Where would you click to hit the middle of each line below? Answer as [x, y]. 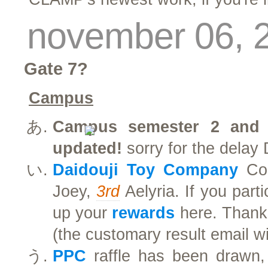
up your [83, 213]
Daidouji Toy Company [145, 170]
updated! [87, 148]
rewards [144, 213]
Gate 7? [56, 68]
